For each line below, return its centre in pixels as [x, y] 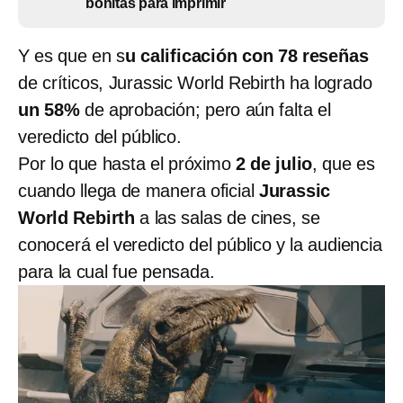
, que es [344, 163]
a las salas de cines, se [228, 217]
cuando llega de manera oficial [136, 190]
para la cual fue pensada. [116, 271]
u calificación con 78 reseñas [246, 55]
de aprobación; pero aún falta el [207, 109]
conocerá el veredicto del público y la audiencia [200, 244]
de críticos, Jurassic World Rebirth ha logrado [195, 82]
